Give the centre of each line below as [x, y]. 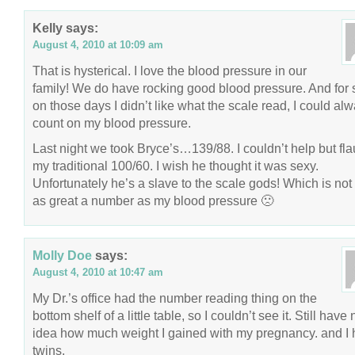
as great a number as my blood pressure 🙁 [153, 200]
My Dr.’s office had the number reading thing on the [175, 298]
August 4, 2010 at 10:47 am [98, 272]
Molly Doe [62, 255]
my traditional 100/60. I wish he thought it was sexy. [176, 166]
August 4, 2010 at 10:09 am [98, 45]
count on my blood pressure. [112, 123]
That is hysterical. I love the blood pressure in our [170, 71]
